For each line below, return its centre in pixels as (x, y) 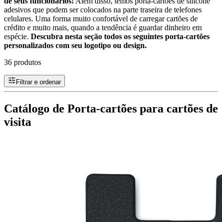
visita (18, 122)
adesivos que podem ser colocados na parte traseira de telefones (103, 9)
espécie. (17, 36)
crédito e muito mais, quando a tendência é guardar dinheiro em (103, 27)
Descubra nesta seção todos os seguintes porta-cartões (120, 36)
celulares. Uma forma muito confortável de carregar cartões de (101, 18)
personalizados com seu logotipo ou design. (75, 45)
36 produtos (23, 62)
